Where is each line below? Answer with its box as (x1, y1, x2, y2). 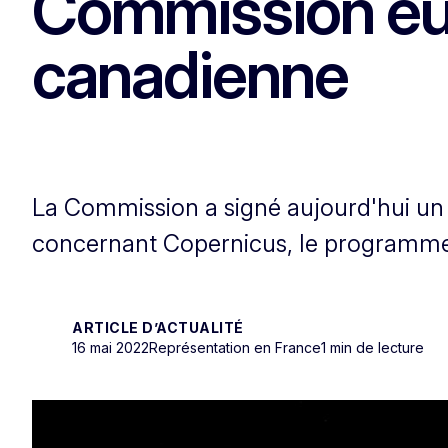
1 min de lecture (321, 338, 424, 356)
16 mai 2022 (72, 338, 149, 356)
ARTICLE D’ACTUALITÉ (72, 318, 244, 336)
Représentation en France (149, 338, 321, 356)
